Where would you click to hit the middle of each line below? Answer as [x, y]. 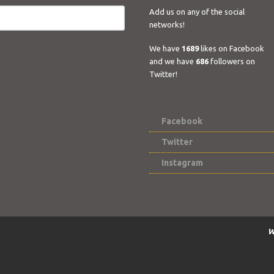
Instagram [182, 163]
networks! [167, 24]
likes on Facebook [231, 48]
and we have [172, 61]
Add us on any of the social [197, 12]
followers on [232, 61]
